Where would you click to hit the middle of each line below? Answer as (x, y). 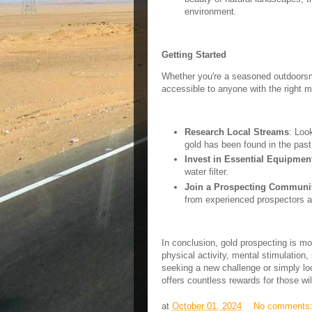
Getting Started (194, 55)
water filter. (206, 172)
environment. (210, 11)
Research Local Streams (236, 132)
